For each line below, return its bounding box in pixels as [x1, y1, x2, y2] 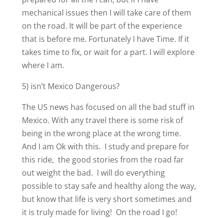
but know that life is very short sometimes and [21, 194, 192, 204]
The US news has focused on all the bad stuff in [21, 102, 195, 112]
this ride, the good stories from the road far [21, 154, 184, 165]
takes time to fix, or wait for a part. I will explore [21, 47, 195, 57]
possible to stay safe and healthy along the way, [21, 181, 196, 191]
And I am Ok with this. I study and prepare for [21, 141, 189, 152]
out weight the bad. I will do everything [21, 167, 165, 178]
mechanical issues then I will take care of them [21, 7, 191, 18]
